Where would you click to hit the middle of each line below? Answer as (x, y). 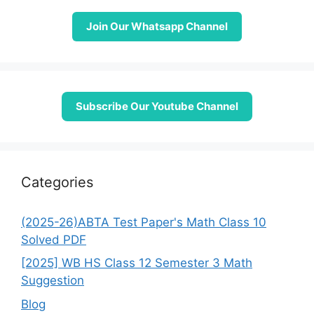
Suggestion (53, 280)
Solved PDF (54, 239)
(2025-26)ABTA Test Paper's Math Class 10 (144, 222)
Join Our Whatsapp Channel (157, 26)
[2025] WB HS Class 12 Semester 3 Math (137, 263)
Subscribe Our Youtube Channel (157, 106)
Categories (57, 182)
